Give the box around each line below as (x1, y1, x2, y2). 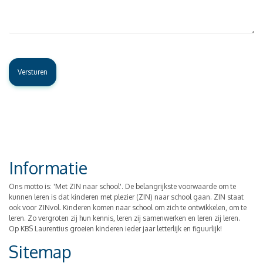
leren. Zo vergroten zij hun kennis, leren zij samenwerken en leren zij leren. (9, 213, 240, 222)
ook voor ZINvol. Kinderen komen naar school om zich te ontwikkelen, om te (9, 203, 247, 212)
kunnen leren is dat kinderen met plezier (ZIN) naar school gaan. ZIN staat (9, 192, 244, 201)
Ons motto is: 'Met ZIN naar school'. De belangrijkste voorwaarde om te (9, 181, 236, 191)
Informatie (9, 157, 87, 178)
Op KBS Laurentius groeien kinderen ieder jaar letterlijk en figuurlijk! (9, 224, 222, 233)
